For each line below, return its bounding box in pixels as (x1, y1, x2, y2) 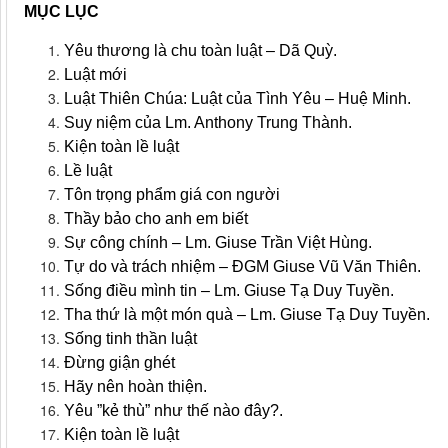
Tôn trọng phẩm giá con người (64, 186, 284, 204)
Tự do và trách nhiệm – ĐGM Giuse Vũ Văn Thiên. (64, 258, 425, 276)
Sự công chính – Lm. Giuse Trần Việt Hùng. (64, 234, 376, 252)
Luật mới (64, 66, 131, 84)
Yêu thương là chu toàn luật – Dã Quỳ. (64, 42, 341, 60)
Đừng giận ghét (64, 354, 179, 372)
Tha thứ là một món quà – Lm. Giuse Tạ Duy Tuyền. (64, 306, 434, 324)
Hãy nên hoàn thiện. (64, 378, 211, 396)
